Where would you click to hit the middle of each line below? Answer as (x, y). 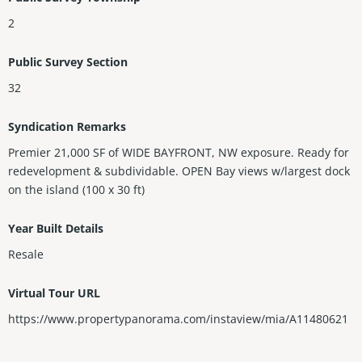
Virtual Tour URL (54, 293)
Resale (26, 255)
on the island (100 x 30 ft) (76, 190)
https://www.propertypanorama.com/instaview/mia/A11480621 (178, 319)
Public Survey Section (68, 62)
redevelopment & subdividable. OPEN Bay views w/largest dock (179, 171)
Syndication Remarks (67, 127)
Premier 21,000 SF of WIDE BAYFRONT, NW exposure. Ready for (179, 153)
